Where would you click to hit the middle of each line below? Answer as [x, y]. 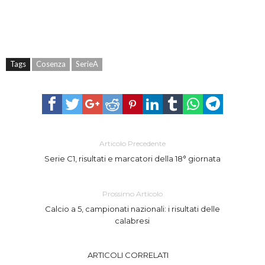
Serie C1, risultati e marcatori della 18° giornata [132, 158]
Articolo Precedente [132, 143]
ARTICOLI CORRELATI [128, 255]
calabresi [132, 220]
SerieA [87, 64]
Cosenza [51, 64]
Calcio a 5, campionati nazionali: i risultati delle [132, 209]
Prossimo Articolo [132, 193]
